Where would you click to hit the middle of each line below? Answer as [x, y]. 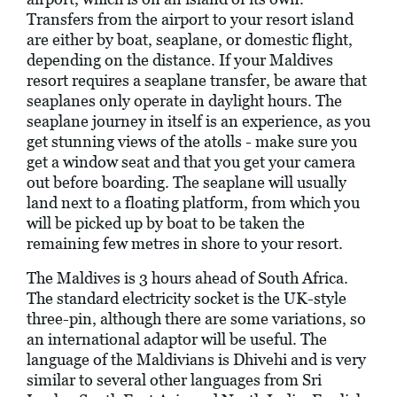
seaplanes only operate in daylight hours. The [184, 101]
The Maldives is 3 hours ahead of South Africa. [187, 278]
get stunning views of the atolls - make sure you [192, 142]
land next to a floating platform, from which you [193, 203]
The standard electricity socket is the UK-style [187, 299]
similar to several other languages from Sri [174, 380]
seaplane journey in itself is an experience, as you [198, 121]
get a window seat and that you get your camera [191, 162]
